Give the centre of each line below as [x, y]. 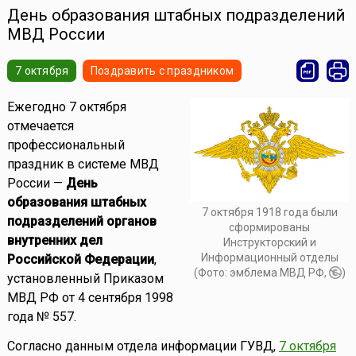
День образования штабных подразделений [176, 15]
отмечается [40, 126]
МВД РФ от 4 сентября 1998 [90, 298]
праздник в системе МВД [83, 164]
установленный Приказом [85, 279]
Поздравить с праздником [162, 71]
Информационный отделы [269, 258]
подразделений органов [81, 222]
